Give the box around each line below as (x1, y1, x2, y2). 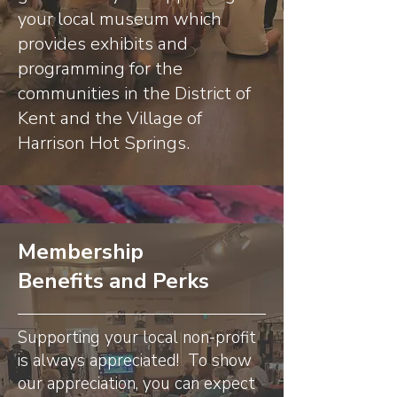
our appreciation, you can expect (18, 372, 255, 395)
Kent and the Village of (18, 106, 202, 130)
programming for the (18, 57, 183, 81)
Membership (18, 237, 144, 266)
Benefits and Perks (18, 267, 209, 295)
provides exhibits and (18, 32, 188, 56)
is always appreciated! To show (18, 349, 252, 372)
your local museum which (18, 7, 222, 31)
